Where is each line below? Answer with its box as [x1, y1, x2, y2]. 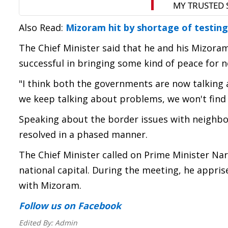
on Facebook [61, 199, 121, 212]
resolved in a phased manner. [19, 128, 148, 140]
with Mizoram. [19, 179, 81, 191]
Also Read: [19, 21, 66, 34]
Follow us [19, 199, 61, 212]
